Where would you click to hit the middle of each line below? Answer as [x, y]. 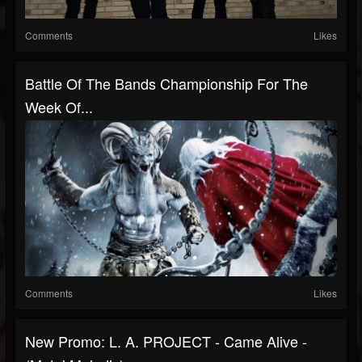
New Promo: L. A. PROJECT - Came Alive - [166, 341]
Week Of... [59, 107]
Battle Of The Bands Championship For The [166, 83]
